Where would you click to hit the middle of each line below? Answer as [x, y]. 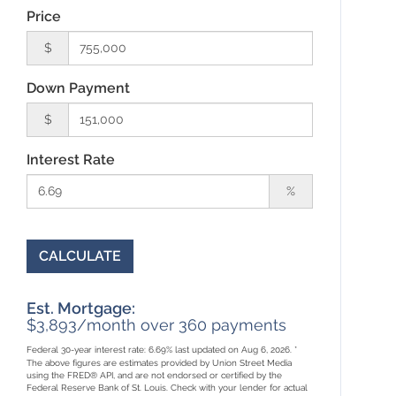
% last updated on [204, 349]
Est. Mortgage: [81, 308]
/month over [128, 324]
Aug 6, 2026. [268, 349]
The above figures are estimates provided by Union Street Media [160, 362]
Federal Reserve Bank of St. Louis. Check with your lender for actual [168, 387]
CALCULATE [80, 255]
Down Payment [79, 88]
